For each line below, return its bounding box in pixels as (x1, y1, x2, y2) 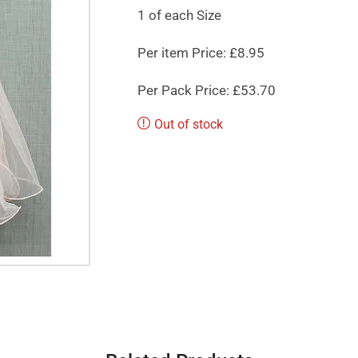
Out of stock (153, 116, 223, 132)
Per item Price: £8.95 (137, 44, 265, 61)
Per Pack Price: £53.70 (137, 82, 276, 98)
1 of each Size (137, 6, 221, 23)
